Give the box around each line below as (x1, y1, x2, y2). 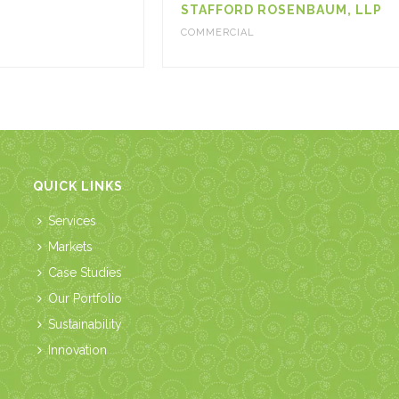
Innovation (47, 343, 107, 358)
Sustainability (47, 317, 122, 332)
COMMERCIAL (180, 27, 255, 39)
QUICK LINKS (32, 179, 123, 194)
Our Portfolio (47, 291, 122, 306)
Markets (47, 240, 93, 255)
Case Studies (47, 265, 122, 281)
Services (47, 214, 96, 229)
